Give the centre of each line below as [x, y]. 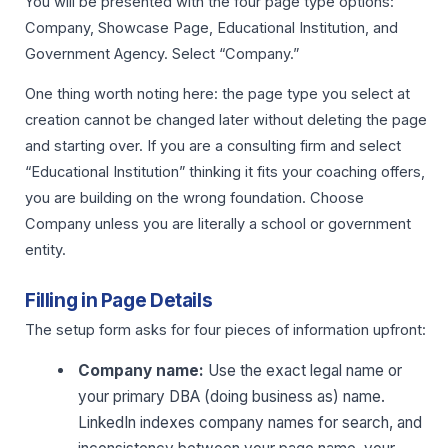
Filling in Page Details [119, 300]
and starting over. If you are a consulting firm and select [213, 146]
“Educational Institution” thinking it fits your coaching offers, [225, 172]
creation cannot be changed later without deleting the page [226, 120]
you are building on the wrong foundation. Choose [194, 198]
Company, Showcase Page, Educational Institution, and [211, 27]
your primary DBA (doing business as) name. [232, 396]
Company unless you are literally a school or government [218, 224]
